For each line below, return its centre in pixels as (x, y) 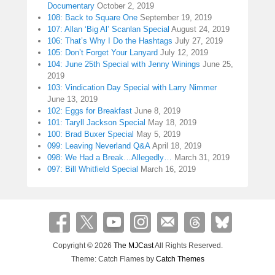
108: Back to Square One (92, 18)
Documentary (71, 6)
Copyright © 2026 (83, 246)
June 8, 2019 (157, 111)
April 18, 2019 (177, 146)
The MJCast (133, 246)
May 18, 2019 (172, 123)
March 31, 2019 (202, 158)
